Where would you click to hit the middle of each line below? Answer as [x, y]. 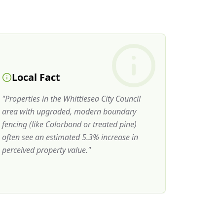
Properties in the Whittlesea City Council [73, 99]
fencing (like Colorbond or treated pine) [69, 124]
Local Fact [36, 77]
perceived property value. [45, 150]
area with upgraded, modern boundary [69, 111]
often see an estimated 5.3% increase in [70, 137]
